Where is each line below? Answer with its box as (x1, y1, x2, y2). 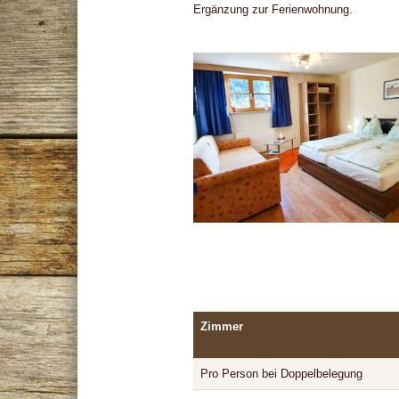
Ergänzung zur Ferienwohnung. (193, 3, 353, 16)
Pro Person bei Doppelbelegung (200, 366, 362, 380)
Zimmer (200, 319, 243, 333)
